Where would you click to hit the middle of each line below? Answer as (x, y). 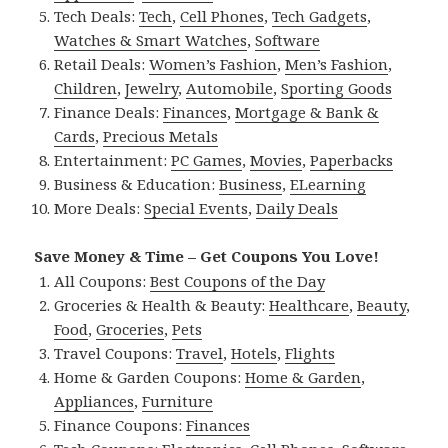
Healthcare (309, 305)
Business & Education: (137, 184)
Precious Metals (161, 136)
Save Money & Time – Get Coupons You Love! (207, 256)
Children (86, 88)
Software (288, 40)
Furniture (178, 401)
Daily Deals (297, 208)
